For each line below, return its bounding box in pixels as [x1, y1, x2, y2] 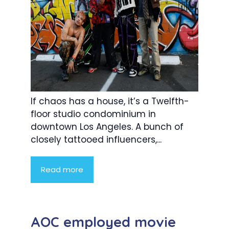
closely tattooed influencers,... [31, 133, 162, 146]
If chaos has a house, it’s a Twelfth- [31, 95, 189, 107]
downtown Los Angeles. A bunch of [31, 120, 184, 133]
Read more [41, 164, 83, 175]
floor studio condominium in [31, 107, 156, 120]
